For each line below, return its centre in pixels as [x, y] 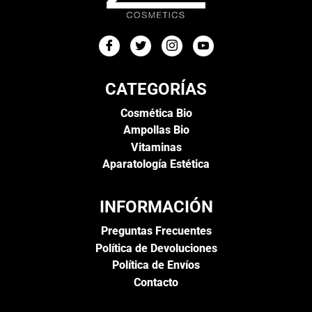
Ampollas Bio [156, 130]
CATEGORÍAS [156, 89]
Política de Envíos [156, 265]
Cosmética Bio [156, 113]
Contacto [156, 282]
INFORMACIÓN [156, 207]
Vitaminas [156, 147]
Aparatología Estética [156, 164]
